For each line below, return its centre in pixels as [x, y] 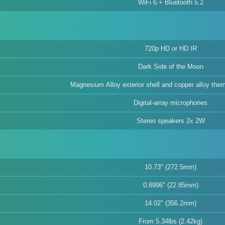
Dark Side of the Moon [171, 67]
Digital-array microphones [171, 103]
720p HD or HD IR [171, 48]
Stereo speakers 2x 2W [171, 121]
